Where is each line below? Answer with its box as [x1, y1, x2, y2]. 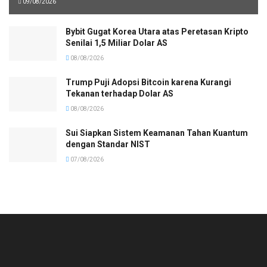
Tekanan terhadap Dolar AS [66, 89, 173, 99]
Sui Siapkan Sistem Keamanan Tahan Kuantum [66, 128, 248, 138]
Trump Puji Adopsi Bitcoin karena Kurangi [66, 77, 231, 88]
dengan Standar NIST [66, 139, 150, 150]
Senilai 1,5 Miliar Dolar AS [66, 38, 167, 48]
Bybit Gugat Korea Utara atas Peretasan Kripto [66, 27, 249, 37]
